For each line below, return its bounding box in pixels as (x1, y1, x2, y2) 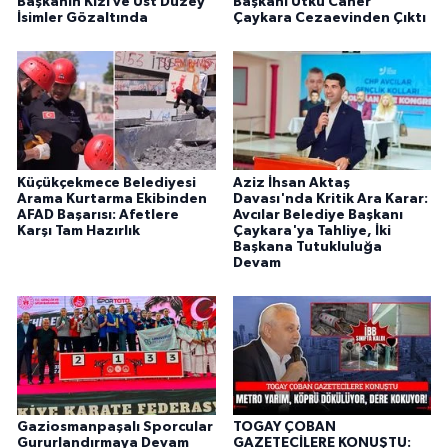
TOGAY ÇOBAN (232, 420, 336, 435)
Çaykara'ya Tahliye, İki (232, 223, 391, 238)
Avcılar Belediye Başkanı (232, 207, 403, 222)
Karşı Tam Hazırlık (17, 223, 140, 238)
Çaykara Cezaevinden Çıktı (232, 10, 426, 25)
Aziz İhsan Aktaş (232, 175, 350, 190)
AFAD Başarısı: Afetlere (17, 207, 179, 222)
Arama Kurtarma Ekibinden (17, 191, 207, 206)
